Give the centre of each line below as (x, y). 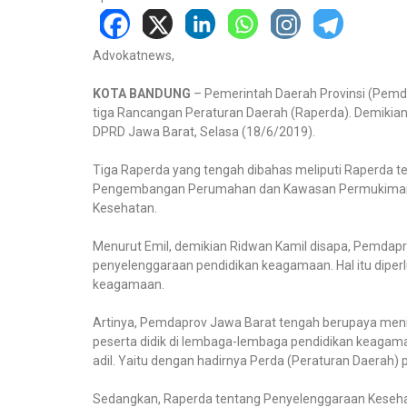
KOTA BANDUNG (142, 94)
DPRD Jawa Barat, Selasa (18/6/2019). (204, 132)
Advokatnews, (134, 56)
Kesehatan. (125, 208)
